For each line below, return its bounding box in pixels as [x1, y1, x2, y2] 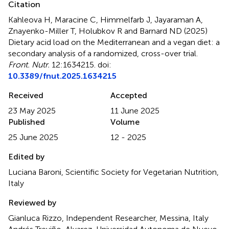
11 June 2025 [110, 105, 159, 116]
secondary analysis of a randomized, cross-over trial [8, 48, 196, 58]
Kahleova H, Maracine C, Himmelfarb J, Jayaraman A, [8, 14, 203, 25]
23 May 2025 [8, 105, 56, 116]
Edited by [8, 151, 44, 162]
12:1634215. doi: [50, 59, 111, 70]
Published [8, 117, 45, 127]
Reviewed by [8, 197, 56, 208]
